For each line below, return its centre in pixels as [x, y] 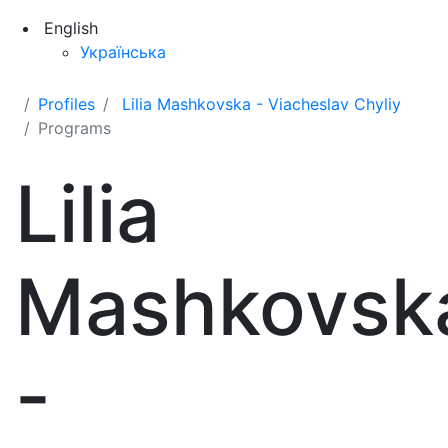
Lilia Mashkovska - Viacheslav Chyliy [261, 104]
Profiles [66, 104]
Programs [74, 128]
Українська [123, 52]
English [71, 28]
